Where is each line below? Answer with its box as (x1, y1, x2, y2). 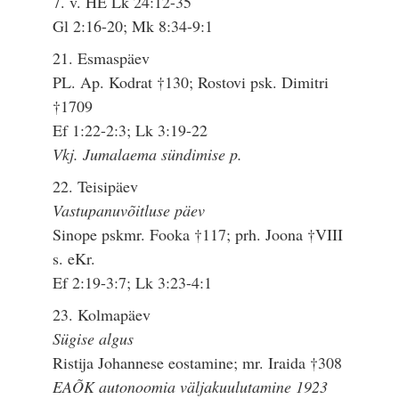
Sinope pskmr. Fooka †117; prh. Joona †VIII (53, 224, 344, 246)
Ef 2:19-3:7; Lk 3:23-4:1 (53, 272, 213, 294)
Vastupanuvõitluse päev (53, 199, 206, 222)
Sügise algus (53, 328, 134, 350)
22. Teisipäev (53, 175, 139, 198)
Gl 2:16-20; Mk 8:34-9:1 (53, 15, 214, 37)
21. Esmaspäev (53, 47, 151, 69)
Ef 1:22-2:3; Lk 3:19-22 (53, 119, 208, 142)
